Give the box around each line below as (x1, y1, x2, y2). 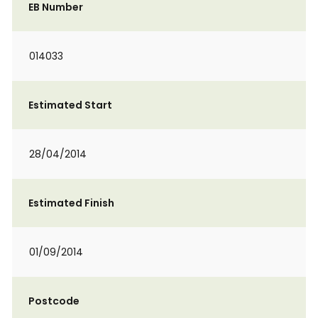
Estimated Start (28, 98, 112, 112)
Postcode (28, 294, 79, 308)
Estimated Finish (28, 196, 114, 210)
